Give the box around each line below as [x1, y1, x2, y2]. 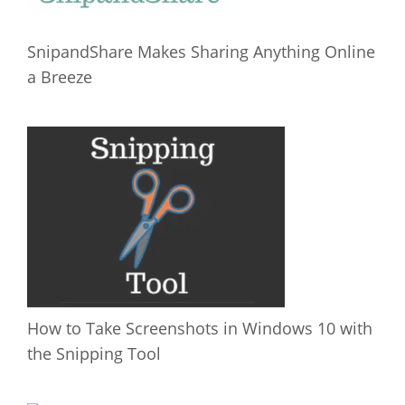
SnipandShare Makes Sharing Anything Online [27, 41, 375, 62]
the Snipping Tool [27, 343, 161, 364]
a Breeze [27, 66, 92, 88]
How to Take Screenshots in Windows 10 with [27, 317, 372, 339]
